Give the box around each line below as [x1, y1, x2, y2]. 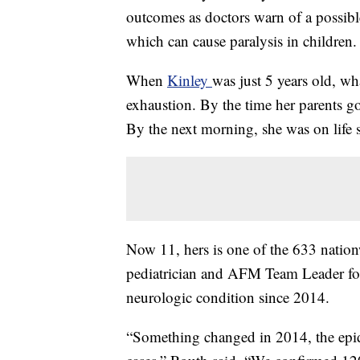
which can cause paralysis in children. [126, 31, 357, 51]
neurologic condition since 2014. [126, 287, 329, 308]
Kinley [167, 70, 212, 91]
